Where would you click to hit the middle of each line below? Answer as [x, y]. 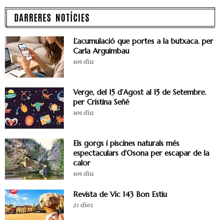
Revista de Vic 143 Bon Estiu [120, 194]
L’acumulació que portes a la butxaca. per [143, 41]
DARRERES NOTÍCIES [52, 17]
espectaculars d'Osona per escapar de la [141, 153]
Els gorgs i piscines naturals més [126, 143]
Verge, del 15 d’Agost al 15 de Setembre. [140, 92]
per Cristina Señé [101, 102]
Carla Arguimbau [101, 51]
